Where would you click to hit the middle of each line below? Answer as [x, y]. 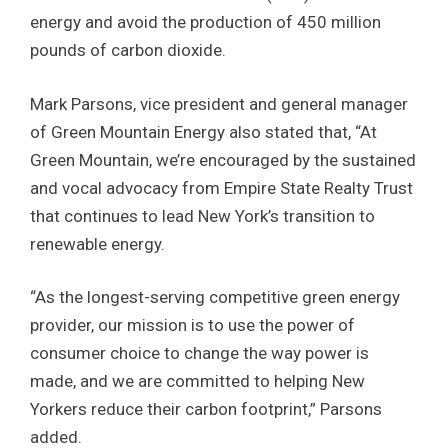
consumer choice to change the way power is [199, 353]
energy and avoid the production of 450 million [205, 22]
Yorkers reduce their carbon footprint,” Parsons [206, 409]
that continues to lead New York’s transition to [202, 215]
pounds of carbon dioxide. [128, 50]
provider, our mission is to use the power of [192, 325]
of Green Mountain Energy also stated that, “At [203, 131]
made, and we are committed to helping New [197, 381]
